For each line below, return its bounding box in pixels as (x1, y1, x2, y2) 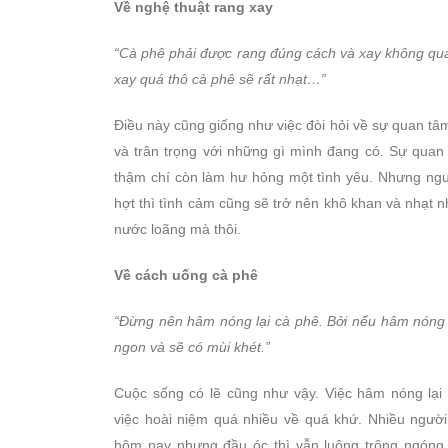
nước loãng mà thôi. (114, 221, 241, 238)
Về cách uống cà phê (114, 267, 258, 284)
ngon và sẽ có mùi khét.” (114, 339, 270, 356)
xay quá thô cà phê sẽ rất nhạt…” (114, 71, 326, 88)
